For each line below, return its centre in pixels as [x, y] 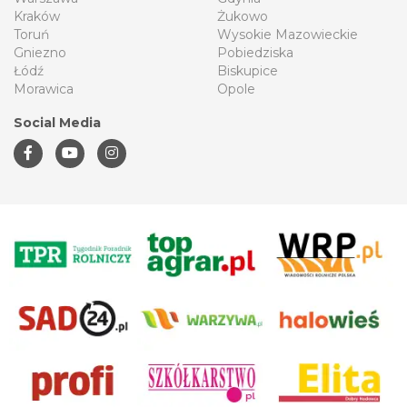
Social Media [57, 123]
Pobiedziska [255, 53]
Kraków [37, 17]
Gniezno [40, 53]
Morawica [44, 89]
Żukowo [243, 17]
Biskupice [248, 71]
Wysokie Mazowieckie [288, 35]
